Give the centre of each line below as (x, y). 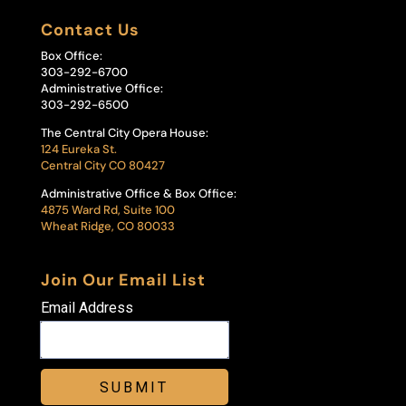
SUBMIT (135, 388)
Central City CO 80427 (102, 166)
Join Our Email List (123, 280)
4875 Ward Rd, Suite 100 (107, 210)
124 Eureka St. (78, 150)
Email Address (87, 308)
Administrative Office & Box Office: (138, 194)
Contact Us (90, 30)
